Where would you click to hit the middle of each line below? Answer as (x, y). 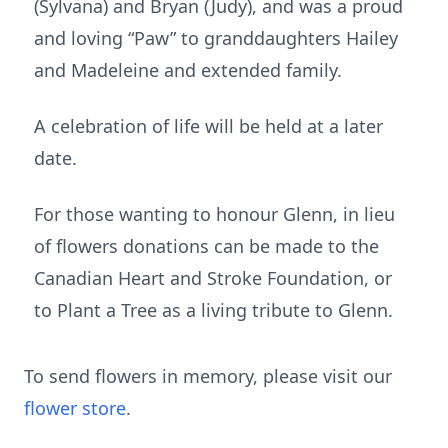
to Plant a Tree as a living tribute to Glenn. (213, 310)
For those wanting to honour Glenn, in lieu (214, 214)
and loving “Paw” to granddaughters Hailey (216, 38)
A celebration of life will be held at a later (208, 126)
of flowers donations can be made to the (206, 246)
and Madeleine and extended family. (188, 70)
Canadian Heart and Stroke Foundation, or (213, 278)
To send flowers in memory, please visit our (208, 376)
